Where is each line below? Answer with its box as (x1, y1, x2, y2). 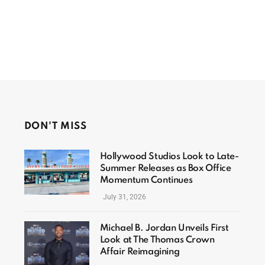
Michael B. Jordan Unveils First (99, 224, 229, 234)
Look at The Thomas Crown (99, 235, 215, 245)
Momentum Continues (99, 176, 193, 186)
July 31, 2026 (102, 193, 146, 202)
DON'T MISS (24, 121, 87, 132)
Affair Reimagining (99, 247, 180, 257)
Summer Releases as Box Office (99, 164, 231, 174)
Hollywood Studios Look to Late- (99, 152, 239, 162)
